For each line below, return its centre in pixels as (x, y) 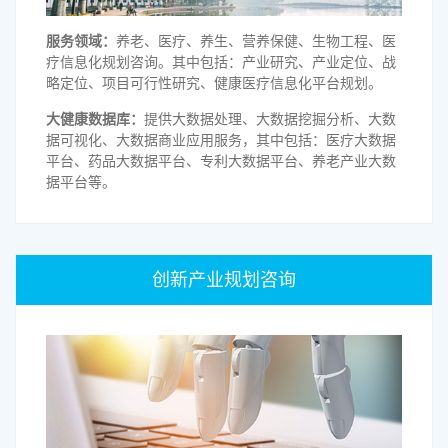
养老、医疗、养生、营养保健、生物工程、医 (256, 41)
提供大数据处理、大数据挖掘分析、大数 (270, 119)
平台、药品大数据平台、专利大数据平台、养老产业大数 (221, 161)
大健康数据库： (95, 119)
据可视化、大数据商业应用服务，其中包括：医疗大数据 (221, 140)
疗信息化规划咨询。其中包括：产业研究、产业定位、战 (221, 62)
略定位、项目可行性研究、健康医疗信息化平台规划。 (214, 83)
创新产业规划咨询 (224, 280)
